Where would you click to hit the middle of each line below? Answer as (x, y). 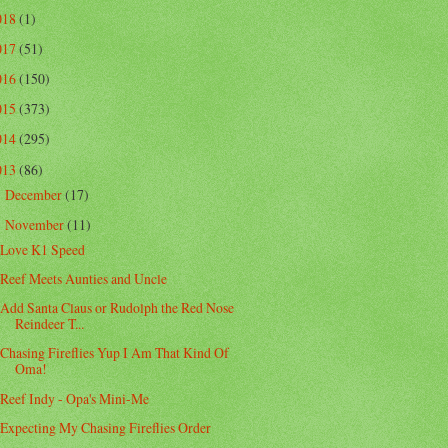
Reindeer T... (50, 324)
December (34, 194)
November (35, 224)
